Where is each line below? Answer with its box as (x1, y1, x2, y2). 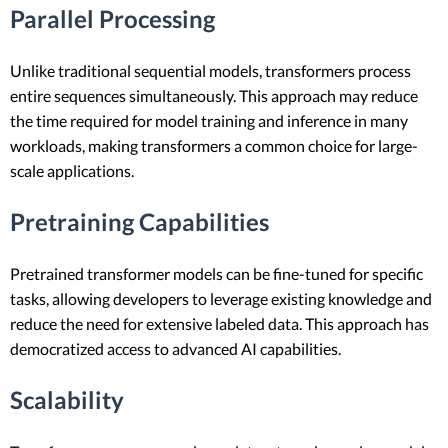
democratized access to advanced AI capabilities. (10, 338, 341, 358)
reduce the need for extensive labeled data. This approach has (10, 313, 429, 333)
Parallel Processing (10, 4, 215, 34)
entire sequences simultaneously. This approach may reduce (10, 86, 418, 105)
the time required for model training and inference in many (10, 111, 408, 130)
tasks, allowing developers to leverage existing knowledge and (10, 288, 432, 308)
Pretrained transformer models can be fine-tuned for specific (10, 263, 423, 283)
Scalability (10, 384, 124, 414)
